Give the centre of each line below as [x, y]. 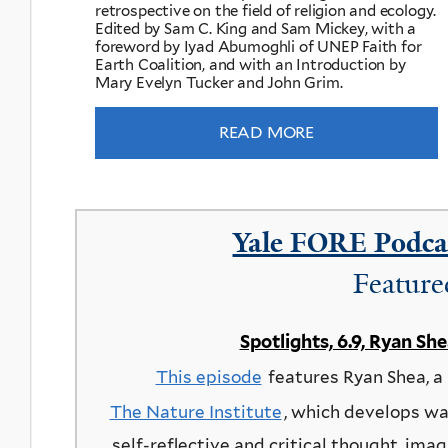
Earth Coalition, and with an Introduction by [250, 65]
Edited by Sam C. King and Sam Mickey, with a [256, 29]
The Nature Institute [195, 411]
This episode [208, 376]
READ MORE [266, 133]
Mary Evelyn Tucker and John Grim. [219, 83]
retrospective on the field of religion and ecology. [266, 11]
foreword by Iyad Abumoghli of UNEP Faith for [258, 47]
